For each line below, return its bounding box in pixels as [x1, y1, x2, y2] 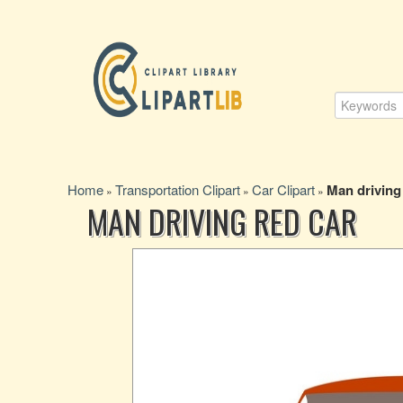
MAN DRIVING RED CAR [87, 197, 357, 245]
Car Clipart [252, 180, 315, 199]
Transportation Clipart [115, 180, 240, 199]
